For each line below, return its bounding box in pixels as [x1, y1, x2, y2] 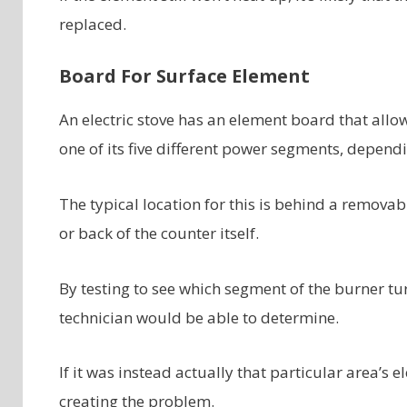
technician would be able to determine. [58, 306, 339, 328]
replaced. [58, 13, 126, 35]
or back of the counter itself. [58, 222, 259, 243]
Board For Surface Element [58, 63, 310, 88]
